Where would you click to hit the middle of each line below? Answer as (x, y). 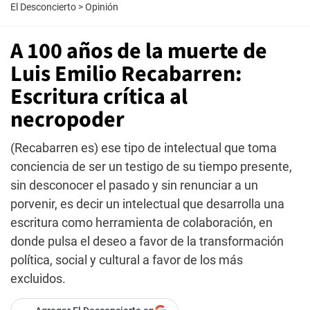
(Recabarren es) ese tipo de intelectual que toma (144, 148)
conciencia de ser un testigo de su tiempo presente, (151, 166)
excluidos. (38, 279)
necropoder (67, 120)
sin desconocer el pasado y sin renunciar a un (134, 185)
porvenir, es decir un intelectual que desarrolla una (147, 204)
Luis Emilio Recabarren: (126, 74)
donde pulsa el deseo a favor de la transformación (147, 241)
